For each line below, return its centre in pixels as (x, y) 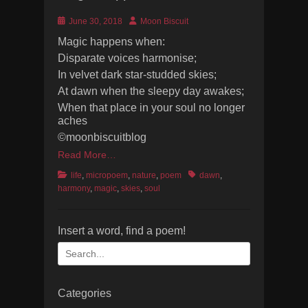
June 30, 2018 (96, 21)
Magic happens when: (111, 42)
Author (141, 21)
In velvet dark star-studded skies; (137, 75)
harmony (74, 188)
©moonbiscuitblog (102, 137)
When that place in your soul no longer (151, 108)
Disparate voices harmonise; (127, 58)
